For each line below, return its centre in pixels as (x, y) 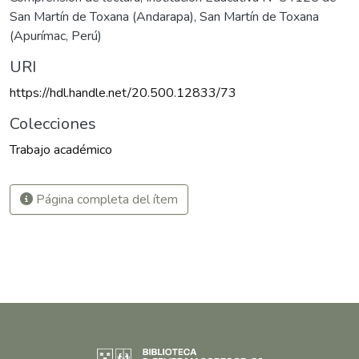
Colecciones (53, 124)
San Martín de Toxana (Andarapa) (102, 17)
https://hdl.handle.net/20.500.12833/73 (123, 93)
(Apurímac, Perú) (56, 36)
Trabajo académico (61, 150)
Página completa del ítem (105, 200)
